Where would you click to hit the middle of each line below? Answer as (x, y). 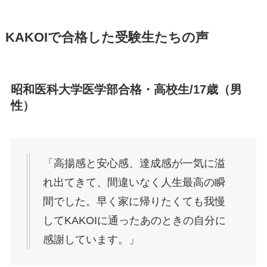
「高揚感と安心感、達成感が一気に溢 (134, 163)
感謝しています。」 (91, 239)
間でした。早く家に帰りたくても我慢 (134, 201)
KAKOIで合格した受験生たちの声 (107, 38)
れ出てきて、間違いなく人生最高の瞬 (134, 182)
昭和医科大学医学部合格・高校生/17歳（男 (126, 90)
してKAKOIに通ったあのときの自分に (134, 220)
